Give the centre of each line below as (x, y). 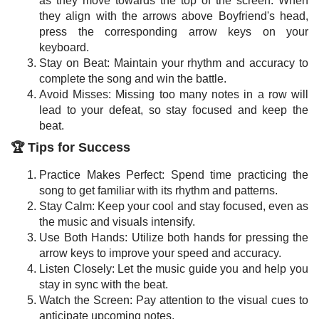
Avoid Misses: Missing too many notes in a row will (174, 94)
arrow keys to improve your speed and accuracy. (160, 253)
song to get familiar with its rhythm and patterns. (158, 190)
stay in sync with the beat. (104, 284)
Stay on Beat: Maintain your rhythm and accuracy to (174, 63)
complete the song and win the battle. (133, 79)
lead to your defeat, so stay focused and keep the (174, 110)
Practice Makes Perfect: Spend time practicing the (174, 175)
